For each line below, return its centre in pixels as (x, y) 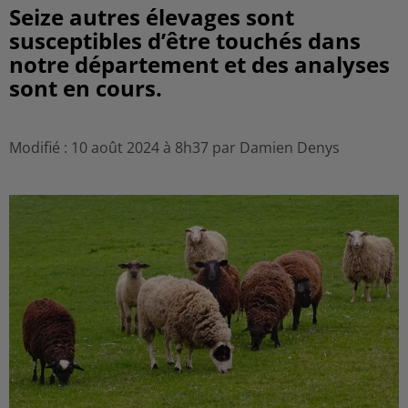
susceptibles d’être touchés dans (185, 41)
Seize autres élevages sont (152, 17)
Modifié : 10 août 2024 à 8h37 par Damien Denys (174, 148)
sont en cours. (86, 88)
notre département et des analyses (199, 64)
